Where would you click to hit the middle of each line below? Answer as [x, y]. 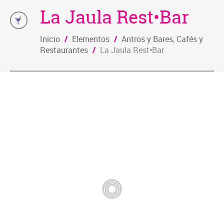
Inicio [50, 39]
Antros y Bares [147, 39]
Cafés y [190, 39]
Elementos [91, 39]
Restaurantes [64, 50]
